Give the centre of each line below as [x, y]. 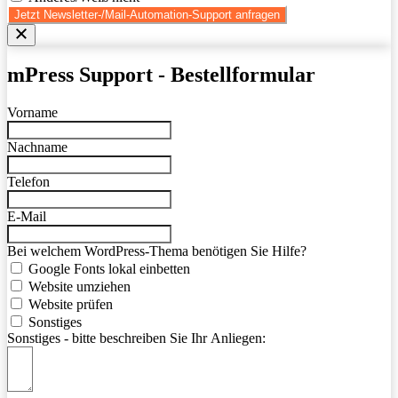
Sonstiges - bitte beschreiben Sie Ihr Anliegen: [136, 338]
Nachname [37, 147]
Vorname [32, 113]
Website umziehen [80, 287]
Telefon [28, 182]
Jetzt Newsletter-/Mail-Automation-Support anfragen [147, 14]
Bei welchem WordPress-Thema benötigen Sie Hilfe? [157, 251]
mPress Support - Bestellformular [161, 75]
